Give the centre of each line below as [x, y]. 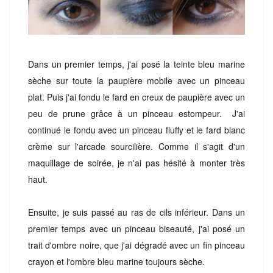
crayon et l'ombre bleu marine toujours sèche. [118, 261]
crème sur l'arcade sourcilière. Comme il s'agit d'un [136, 146]
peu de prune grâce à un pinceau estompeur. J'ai [136, 113]
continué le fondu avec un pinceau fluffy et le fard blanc [136, 129]
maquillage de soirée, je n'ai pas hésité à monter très [136, 162]
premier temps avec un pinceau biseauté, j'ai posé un [136, 228]
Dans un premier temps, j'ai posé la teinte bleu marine [136, 64]
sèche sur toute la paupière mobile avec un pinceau [136, 80]
